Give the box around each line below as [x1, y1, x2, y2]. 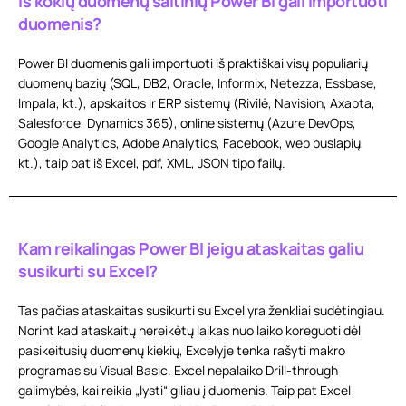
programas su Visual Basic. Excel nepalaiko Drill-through [18, 362, 338, 379]
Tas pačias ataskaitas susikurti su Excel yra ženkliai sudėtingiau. [18, 302, 385, 319]
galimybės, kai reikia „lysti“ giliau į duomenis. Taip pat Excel [18, 382, 351, 399]
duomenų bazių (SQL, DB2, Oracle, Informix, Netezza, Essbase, [18, 74, 377, 92]
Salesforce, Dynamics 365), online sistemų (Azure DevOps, [18, 114, 356, 131]
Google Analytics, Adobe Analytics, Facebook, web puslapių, [18, 134, 364, 151]
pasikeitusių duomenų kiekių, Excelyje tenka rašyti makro [18, 342, 345, 359]
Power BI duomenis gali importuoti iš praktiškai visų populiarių [18, 54, 368, 72]
